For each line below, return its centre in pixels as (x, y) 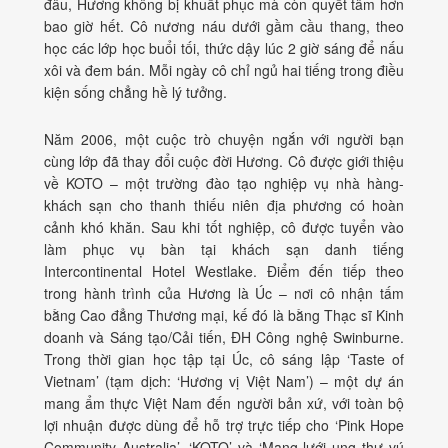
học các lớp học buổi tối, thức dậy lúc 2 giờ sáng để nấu (224, 48)
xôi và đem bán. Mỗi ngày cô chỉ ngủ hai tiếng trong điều (224, 70)
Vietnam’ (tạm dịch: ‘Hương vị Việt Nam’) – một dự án (224, 381)
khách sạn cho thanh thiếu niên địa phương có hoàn (224, 205)
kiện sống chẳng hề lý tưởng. (135, 92)
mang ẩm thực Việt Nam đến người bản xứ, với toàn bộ (224, 403)
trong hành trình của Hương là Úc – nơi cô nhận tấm (224, 293)
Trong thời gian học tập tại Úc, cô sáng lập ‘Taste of (224, 359)
